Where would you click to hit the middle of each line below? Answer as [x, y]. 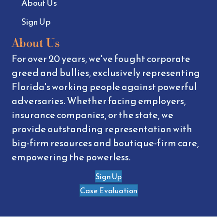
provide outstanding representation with [102, 129]
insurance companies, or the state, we [93, 115]
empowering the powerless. [71, 157]
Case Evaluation [108, 190]
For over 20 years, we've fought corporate [101, 58]
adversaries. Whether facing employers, [99, 101]
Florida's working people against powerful [104, 86]
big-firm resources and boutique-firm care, [105, 143]
